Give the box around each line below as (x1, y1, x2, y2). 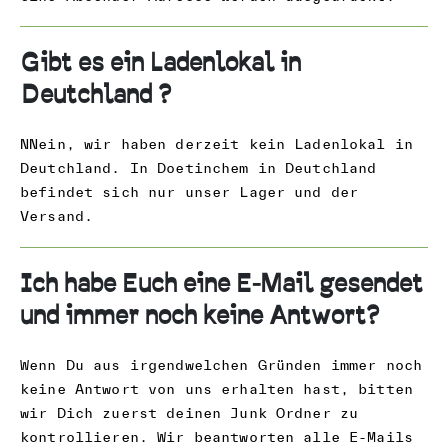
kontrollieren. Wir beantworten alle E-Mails (20, 428, 414, 445)
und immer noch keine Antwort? (20, 303, 379, 329)
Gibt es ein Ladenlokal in (20, 51, 301, 77)
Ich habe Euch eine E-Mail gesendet (20, 271, 423, 297)
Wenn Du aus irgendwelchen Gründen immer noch (20, 356, 423, 373)
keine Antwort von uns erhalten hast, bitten (20, 380, 414, 397)
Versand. (20, 208, 94, 225)
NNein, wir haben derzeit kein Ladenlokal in (20, 136, 414, 153)
